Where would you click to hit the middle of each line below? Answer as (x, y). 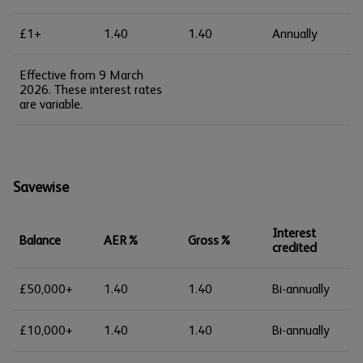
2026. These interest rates (91, 90)
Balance (40, 240)
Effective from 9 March (81, 75)
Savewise (41, 187)
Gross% (210, 240)
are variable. (51, 104)
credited (295, 248)
